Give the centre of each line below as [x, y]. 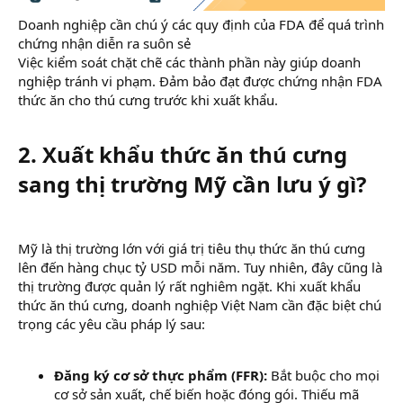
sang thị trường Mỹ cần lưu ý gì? [192, 184]
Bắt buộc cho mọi [323, 376]
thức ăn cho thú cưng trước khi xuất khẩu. [148, 100]
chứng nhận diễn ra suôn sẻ [104, 44]
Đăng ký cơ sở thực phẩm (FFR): [161, 376]
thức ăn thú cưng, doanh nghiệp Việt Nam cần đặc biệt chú [200, 305]
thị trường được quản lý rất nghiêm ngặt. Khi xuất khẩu [189, 287]
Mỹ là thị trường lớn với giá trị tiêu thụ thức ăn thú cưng [192, 249]
